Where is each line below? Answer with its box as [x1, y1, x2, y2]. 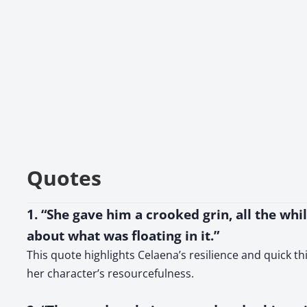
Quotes [27, 164, 101, 192]
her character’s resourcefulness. [27, 266, 194, 281]
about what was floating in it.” [27, 227, 219, 244]
